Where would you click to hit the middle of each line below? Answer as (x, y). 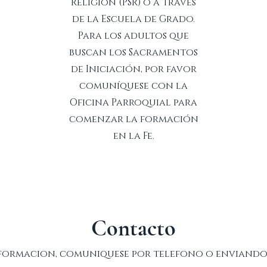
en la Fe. (133, 136)
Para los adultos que (133, 36)
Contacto (133, 228)
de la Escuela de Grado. (133, 19)
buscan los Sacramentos (133, 52)
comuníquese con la (133, 86)
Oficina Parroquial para (133, 103)
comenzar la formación (133, 119)
